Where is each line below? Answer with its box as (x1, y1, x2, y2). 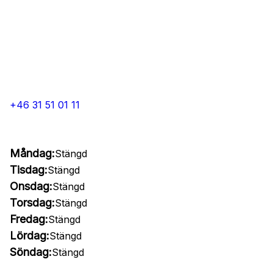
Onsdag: (10, 180, 52, 193)
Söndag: (10, 246, 52, 258)
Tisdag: (10, 163, 48, 176)
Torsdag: (10, 196, 55, 209)
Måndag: (10, 147, 55, 160)
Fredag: (10, 213, 48, 225)
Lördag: (10, 229, 49, 242)
